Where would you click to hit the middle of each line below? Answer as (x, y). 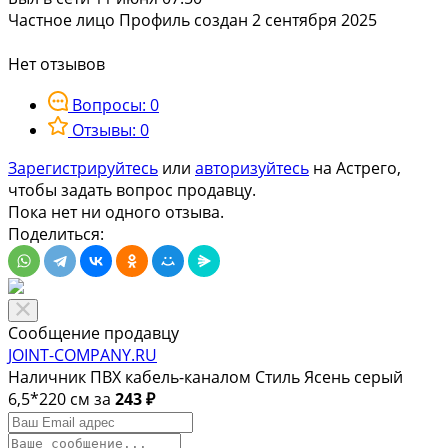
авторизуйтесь (252, 168)
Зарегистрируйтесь (83, 168)
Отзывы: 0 (110, 130)
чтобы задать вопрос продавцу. (132, 190)
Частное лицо (61, 20)
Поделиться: (56, 234)
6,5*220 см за (61, 399)
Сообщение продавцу (93, 333)
